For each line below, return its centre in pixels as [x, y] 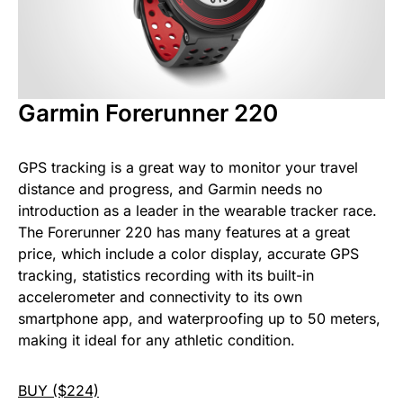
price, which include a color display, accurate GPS [188, 253]
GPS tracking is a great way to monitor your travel [188, 167]
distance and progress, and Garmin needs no [170, 188]
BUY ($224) [58, 390]
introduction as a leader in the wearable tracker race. [197, 210]
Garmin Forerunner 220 [148, 112]
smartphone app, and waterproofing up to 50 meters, [199, 318]
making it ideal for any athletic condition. [157, 340]
